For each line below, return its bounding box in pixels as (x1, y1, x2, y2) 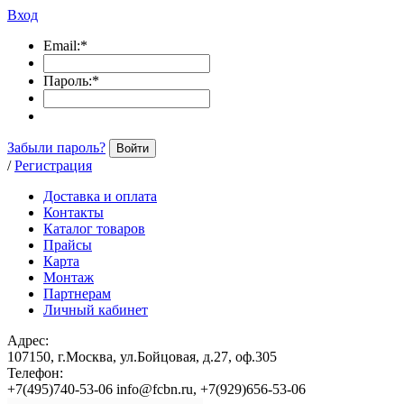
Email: (43, 38, 80, 53)
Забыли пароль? (7, 140, 106, 155)
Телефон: (7, 365, 63, 381)
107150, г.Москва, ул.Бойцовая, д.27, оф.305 (7, 349, 277, 364)
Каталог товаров (43, 221, 145, 236)
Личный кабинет (43, 302, 148, 317)
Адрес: (7, 333, 49, 348)
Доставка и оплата (43, 188, 157, 204)
